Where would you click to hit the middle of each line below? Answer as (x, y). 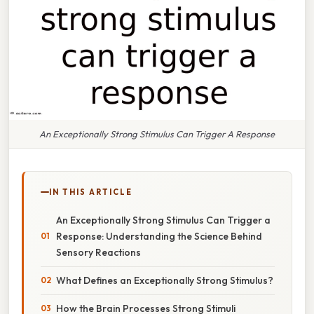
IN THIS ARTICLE (91, 192)
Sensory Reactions (98, 252)
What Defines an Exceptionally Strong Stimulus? (165, 280)
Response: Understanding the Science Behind (159, 236)
